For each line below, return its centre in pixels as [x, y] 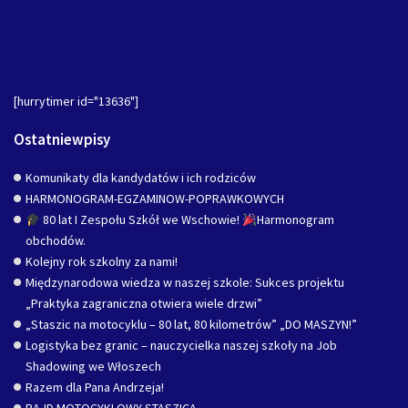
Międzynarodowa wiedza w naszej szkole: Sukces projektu [185, 283]
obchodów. [56, 241]
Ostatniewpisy [62, 140]
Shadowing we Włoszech [93, 367]
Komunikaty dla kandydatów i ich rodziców [141, 178]
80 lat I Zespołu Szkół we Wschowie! [141, 220]
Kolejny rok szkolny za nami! [102, 262]
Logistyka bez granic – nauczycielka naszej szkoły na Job [181, 346]
